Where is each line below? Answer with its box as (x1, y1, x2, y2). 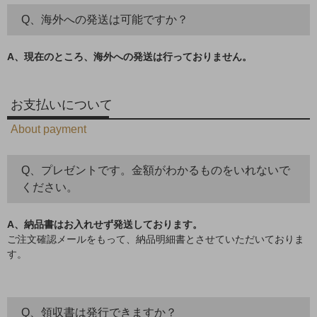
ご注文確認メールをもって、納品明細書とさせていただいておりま (7, 233, 304, 245)
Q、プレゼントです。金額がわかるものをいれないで (21, 163, 290, 176)
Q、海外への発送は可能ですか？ (21, 13, 188, 25)
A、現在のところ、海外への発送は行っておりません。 (7, 50, 252, 62)
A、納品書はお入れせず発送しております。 (7, 218, 202, 230)
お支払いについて (11, 97, 113, 112)
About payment (11, 122, 86, 135)
